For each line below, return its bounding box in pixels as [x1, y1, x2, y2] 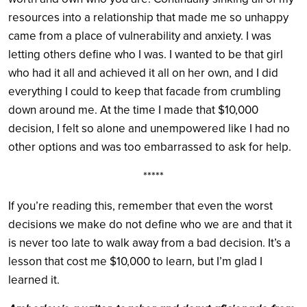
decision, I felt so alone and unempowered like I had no [8, 121, 290, 136]
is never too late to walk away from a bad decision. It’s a [8, 235, 291, 250]
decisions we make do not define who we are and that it [8, 217, 292, 232]
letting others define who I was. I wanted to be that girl [8, 47, 283, 62]
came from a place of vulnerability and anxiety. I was [8, 28, 271, 43]
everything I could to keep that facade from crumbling [8, 84, 281, 99]
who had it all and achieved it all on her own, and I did [8, 65, 278, 80]
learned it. [8, 272, 60, 287]
